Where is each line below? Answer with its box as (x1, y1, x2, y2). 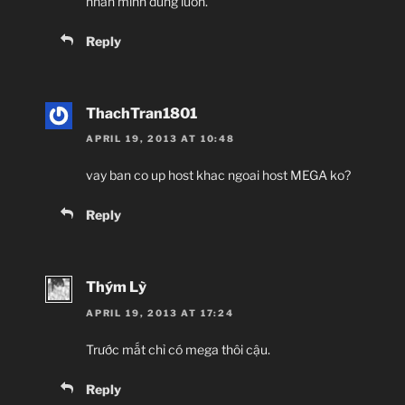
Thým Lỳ (86, 278, 146, 297)
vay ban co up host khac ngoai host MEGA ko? (86, 167, 351, 184)
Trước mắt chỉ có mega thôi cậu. (86, 341, 270, 357)
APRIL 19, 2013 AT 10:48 (86, 133, 235, 145)
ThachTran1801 (86, 105, 197, 123)
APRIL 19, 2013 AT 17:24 (86, 306, 234, 318)
